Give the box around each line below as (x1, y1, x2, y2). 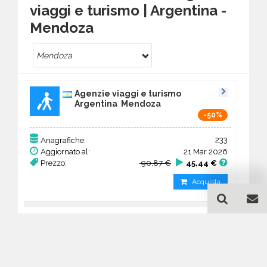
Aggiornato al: (41, 146, 90, 156)
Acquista (192, 177, 221, 186)
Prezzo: (41, 157, 67, 167)
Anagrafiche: (41, 135, 86, 145)
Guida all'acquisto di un (54, 247, 213, 265)
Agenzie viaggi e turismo (74, 88, 181, 98)
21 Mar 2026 (184, 146, 228, 156)
